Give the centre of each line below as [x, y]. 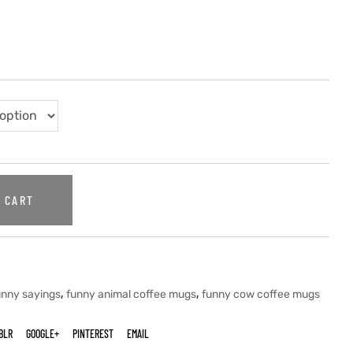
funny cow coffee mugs [261, 294]
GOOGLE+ [43, 333]
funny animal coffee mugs [131, 294]
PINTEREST [93, 333]
